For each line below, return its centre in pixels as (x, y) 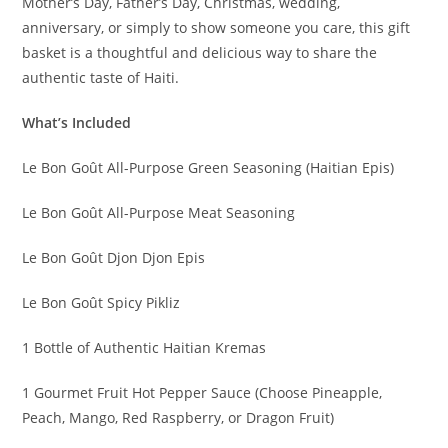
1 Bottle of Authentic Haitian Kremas (144, 347)
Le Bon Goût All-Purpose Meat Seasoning (159, 212)
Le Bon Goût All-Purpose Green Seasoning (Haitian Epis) (208, 167)
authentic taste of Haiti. (101, 77)
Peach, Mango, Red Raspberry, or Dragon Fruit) (178, 417)
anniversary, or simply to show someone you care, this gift (216, 27)
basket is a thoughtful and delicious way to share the (200, 52)
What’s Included (77, 122)
